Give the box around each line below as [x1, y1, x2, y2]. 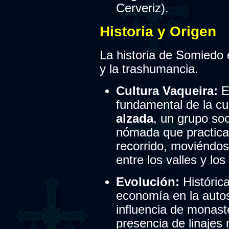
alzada [116, 112, 153, 126]
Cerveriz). [116, 1, 169, 15]
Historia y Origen [99, 23, 216, 39]
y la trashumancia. [99, 62, 198, 76]
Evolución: [116, 175, 179, 189]
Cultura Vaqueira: [116, 84, 218, 98]
